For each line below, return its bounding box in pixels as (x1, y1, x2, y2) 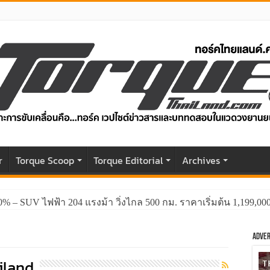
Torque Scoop (16, 153, 74, 168)
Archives (182, 153, 220, 168)
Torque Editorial (93, 153, 163, 168)
